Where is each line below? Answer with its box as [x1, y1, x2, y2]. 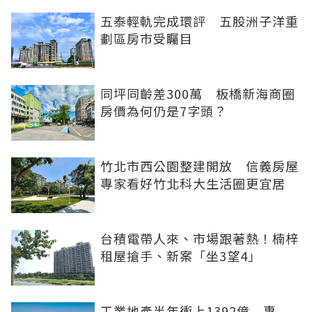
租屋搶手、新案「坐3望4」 [100, 247, 261, 265]
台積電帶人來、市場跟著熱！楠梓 [100, 229, 299, 248]
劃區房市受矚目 [100, 29, 193, 48]
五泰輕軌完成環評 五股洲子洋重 [100, 12, 299, 31]
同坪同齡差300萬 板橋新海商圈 [100, 84, 295, 103]
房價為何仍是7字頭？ [100, 102, 227, 120]
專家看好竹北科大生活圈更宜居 [100, 174, 286, 193]
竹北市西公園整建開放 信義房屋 [100, 157, 299, 175]
